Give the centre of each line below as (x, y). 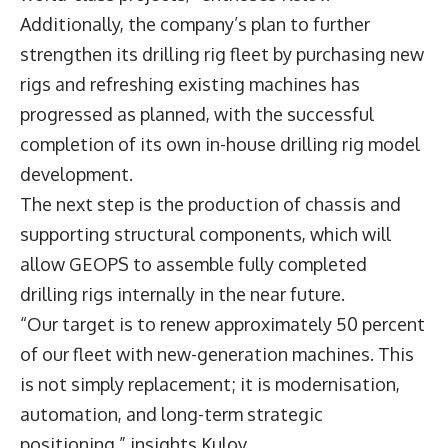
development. (78, 173)
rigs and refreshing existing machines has (190, 83)
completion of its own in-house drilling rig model (220, 143)
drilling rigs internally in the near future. (184, 293)
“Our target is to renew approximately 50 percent (222, 323)
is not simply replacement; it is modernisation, (210, 383)
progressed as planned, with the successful (197, 113)
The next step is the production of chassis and (210, 203)
